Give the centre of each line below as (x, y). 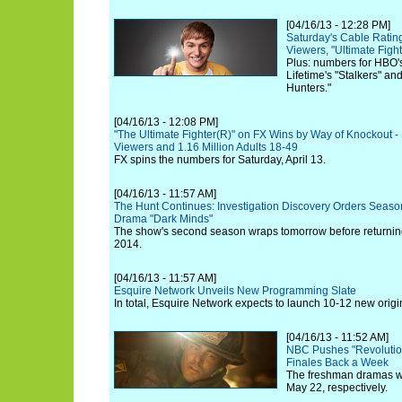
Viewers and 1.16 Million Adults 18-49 (206, 147)
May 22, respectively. (337, 388)
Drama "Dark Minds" (163, 219)
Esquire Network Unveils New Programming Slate (235, 291)
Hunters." (309, 88)
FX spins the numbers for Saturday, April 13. (220, 160)
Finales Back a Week (337, 363)
